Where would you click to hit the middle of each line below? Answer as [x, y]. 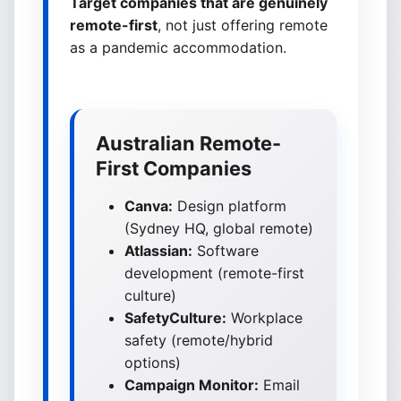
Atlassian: [158, 251]
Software [226, 251]
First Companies [174, 168]
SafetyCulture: [175, 318]
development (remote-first [214, 273]
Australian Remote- [188, 143]
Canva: [149, 206]
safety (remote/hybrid [199, 340]
